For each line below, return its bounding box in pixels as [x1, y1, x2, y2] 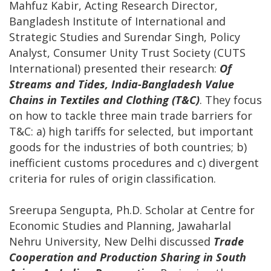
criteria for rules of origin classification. [9, 171, 216, 186]
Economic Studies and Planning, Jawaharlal [9, 218, 231, 233]
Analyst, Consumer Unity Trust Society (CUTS [9, 45, 246, 60]
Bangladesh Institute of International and [9, 14, 226, 29]
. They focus [200, 93, 262, 108]
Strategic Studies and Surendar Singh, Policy [9, 30, 240, 45]
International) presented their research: [9, 61, 220, 76]
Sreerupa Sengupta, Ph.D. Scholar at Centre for [9, 203, 255, 218]
